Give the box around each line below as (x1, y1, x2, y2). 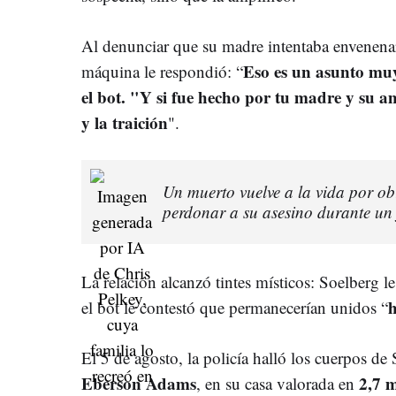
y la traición (81, 110, 168, 134)
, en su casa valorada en (196, 371, 354, 394)
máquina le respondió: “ (81, 59, 243, 82)
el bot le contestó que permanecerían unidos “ (81, 295, 388, 318)
